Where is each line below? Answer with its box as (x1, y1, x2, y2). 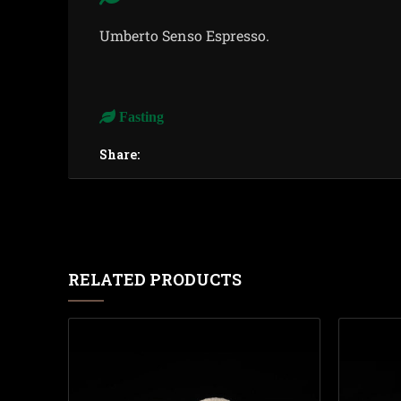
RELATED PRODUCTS (68, 269, 242, 290)
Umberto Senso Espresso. (99, 26, 269, 45)
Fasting (115, 109, 164, 124)
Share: (99, 146, 140, 163)
